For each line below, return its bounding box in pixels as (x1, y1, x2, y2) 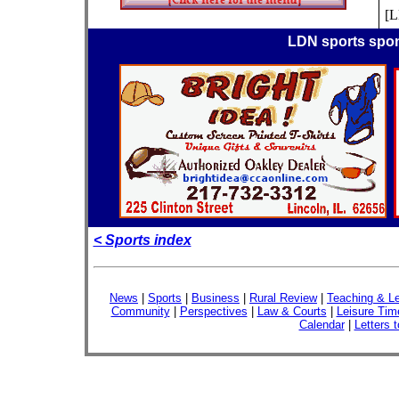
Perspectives (179, 305, 248, 318)
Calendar (298, 318, 345, 331)
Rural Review (249, 291, 317, 305)
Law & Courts (256, 305, 327, 318)
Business (191, 291, 240, 305)
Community (110, 305, 170, 318)
